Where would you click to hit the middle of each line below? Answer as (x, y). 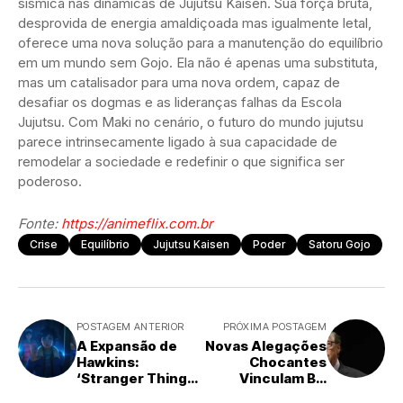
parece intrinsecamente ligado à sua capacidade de (178, 141)
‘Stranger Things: (138, 378)
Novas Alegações (266, 345)
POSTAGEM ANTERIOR (130, 326)
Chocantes (288, 362)
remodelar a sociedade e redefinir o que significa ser (181, 161)
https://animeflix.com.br (137, 223)
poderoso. (50, 181)
